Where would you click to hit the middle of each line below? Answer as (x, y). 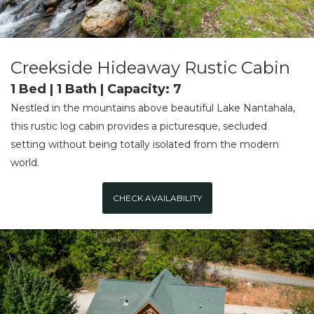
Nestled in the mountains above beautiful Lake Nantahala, (153, 108)
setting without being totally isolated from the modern (145, 144)
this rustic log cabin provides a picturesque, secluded (139, 126)
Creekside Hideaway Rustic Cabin (150, 68)
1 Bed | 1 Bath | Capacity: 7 (96, 89)
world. (25, 163)
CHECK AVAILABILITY (157, 198)
